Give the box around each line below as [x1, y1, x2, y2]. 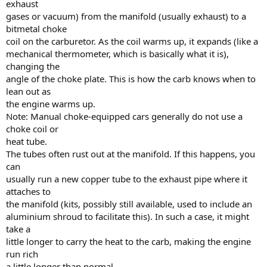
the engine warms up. [6, 97, 95, 110]
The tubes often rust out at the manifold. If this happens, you [6, 147, 255, 160]
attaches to [6, 185, 51, 197]
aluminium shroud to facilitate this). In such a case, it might [6, 210, 249, 222]
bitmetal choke [6, 22, 67, 35]
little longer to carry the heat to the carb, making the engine [6, 235, 251, 247]
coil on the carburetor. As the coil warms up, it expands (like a [6, 35, 258, 47]
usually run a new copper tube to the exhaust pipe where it [6, 172, 247, 185]
